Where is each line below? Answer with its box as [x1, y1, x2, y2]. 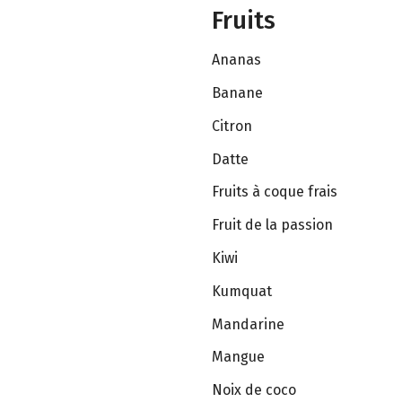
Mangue [212, 348, 265, 366]
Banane [212, 83, 263, 101]
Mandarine [212, 315, 284, 333]
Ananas [212, 51, 261, 69]
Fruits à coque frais [212, 183, 337, 201]
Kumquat [212, 282, 272, 300]
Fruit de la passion [212, 216, 333, 234]
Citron [212, 117, 252, 135]
